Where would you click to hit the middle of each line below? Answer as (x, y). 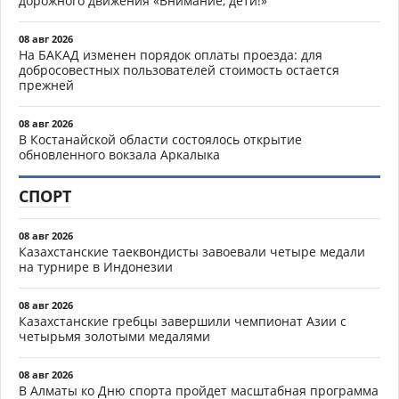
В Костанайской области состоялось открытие (160, 139)
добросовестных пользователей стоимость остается (179, 69)
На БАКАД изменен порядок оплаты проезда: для (171, 54)
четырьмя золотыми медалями (114, 336)
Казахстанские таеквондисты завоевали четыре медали (192, 251)
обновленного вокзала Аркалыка (119, 154)
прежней (46, 85)
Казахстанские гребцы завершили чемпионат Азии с (183, 321)
